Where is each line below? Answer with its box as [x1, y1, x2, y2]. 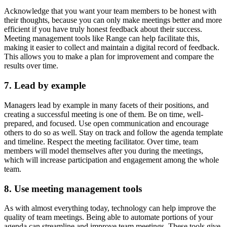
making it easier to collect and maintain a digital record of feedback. [4, 43, 219, 52]
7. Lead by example [4, 80, 86, 91]
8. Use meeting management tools [4, 183, 142, 194]
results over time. [4, 61, 58, 70]
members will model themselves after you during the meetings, [4, 146, 203, 155]
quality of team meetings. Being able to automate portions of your [4, 213, 213, 222]
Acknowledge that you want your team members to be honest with [4, 7, 216, 16]
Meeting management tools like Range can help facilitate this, [4, 34, 200, 43]
